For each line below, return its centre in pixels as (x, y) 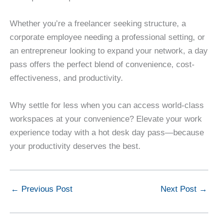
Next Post (180, 189)
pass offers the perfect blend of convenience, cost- (102, 65)
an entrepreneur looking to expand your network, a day (109, 51)
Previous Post (46, 189)
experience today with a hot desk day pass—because (107, 132)
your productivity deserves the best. (75, 146)
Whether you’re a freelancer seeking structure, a (98, 24)
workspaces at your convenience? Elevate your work (106, 119)
